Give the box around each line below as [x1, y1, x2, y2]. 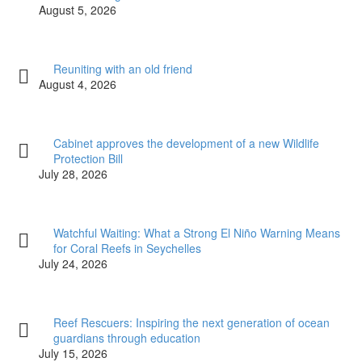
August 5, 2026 [39, 2, 116, 19]
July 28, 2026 [39, 166, 107, 183]
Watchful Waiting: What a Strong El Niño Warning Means [53, 225, 340, 242]
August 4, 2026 [39, 76, 116, 93]
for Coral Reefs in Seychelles [53, 240, 201, 257]
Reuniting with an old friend [53, 61, 192, 78]
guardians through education [53, 330, 200, 347]
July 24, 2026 [39, 255, 107, 272]
